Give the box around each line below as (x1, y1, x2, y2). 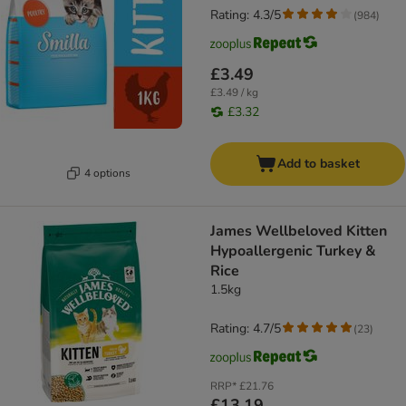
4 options (84, 165, 130, 180)
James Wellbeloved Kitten (210, 221, 387, 242)
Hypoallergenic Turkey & (210, 241, 376, 262)
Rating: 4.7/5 (210, 320, 281, 338)
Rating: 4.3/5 (210, 6, 281, 24)
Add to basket (277, 155, 360, 173)
